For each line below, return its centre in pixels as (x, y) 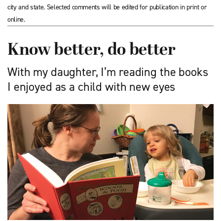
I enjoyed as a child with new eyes (92, 87)
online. (16, 19)
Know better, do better (92, 51)
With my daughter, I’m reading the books (108, 72)
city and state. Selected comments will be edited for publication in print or (107, 7)
